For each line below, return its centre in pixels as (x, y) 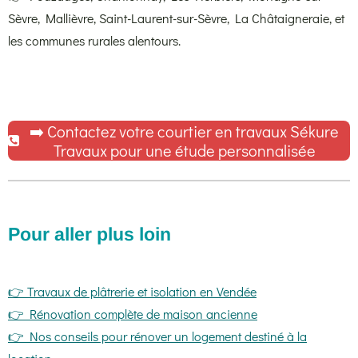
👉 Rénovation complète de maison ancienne (133, 313)
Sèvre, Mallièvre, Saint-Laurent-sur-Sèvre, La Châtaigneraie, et (176, 18)
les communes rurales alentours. (94, 40)
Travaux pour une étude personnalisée (184, 150)
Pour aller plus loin (89, 234)
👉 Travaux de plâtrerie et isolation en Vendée (132, 291)
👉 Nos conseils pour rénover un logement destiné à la (157, 336)
